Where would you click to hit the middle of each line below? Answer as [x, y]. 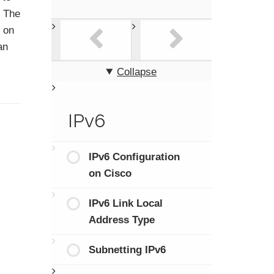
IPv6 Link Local [126, 203]
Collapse [137, 72]
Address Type [122, 220]
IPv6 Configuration [134, 157]
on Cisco [110, 173]
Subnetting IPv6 [127, 250]
